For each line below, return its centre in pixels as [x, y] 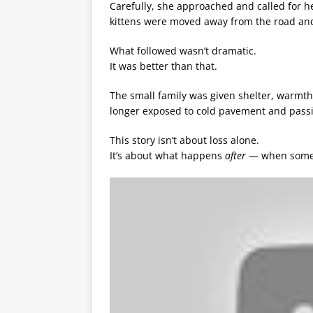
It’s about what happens [167, 156]
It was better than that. [163, 66]
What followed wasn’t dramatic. [183, 51]
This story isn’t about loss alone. [184, 140]
